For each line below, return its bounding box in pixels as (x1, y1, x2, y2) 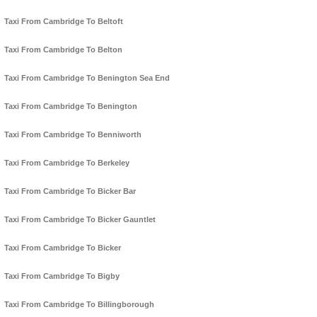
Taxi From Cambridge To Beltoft (4, 17, 123, 26)
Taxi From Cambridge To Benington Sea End (4, 74, 170, 83)
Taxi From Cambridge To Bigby (4, 272, 120, 281)
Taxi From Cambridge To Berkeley (4, 158, 129, 168)
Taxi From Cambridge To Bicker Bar (4, 187, 136, 196)
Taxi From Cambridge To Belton (4, 45, 122, 54)
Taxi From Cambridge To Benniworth (4, 130, 142, 139)
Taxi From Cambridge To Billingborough (4, 300, 154, 309)
